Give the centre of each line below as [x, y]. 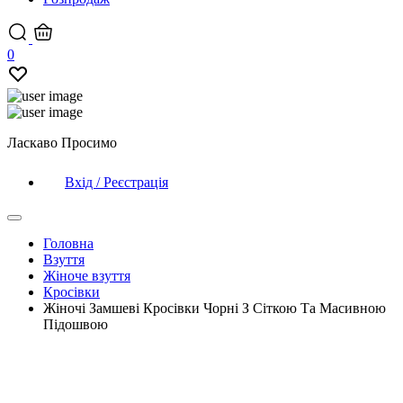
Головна [68, 243]
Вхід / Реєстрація [116, 182]
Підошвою [76, 324]
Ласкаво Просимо [62, 143]
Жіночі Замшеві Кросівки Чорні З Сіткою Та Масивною [215, 308]
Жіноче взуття [87, 276]
